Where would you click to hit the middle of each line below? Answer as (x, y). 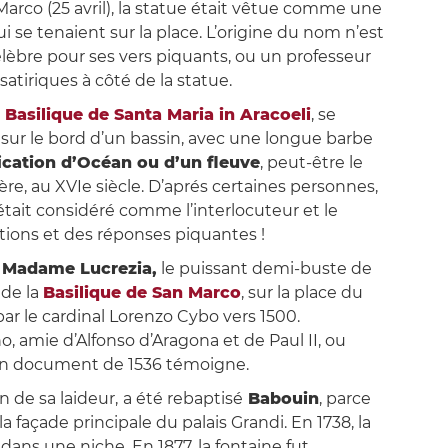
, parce (344, 399)
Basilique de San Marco (141, 293)
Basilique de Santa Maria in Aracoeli (157, 115)
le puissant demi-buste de (264, 269)
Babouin (280, 399)
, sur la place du (301, 293)
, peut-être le (311, 163)
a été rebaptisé (182, 399)
